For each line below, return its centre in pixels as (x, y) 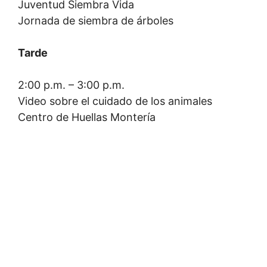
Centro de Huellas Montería (87, 117)
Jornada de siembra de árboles (96, 21)
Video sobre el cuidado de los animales (115, 101)
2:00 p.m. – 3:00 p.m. (71, 85)
